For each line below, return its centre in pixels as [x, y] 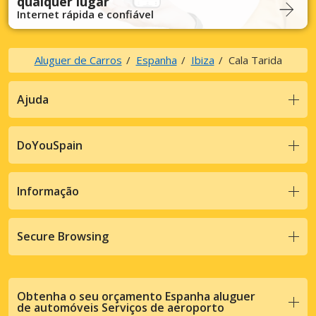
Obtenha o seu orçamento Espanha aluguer [136, 297]
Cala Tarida [255, 60]
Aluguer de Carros [78, 60]
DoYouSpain [50, 145]
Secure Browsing [63, 237]
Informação [48, 191]
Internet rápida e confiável [85, 14]
